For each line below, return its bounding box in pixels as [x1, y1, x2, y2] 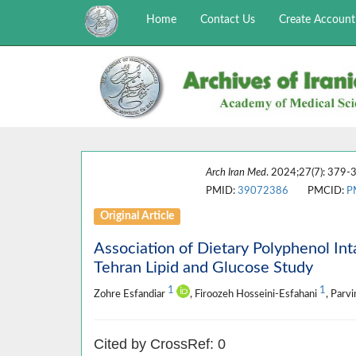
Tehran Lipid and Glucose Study [94, 260, 313, 276]
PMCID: [290, 186, 346, 195]
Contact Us [199, 14, 255, 25]
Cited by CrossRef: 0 [94, 336, 226, 352]
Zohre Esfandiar [94, 289, 168, 299]
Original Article [100, 211, 175, 222]
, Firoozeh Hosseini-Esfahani [190, 289, 319, 299]
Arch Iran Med [205, 168, 266, 177]
